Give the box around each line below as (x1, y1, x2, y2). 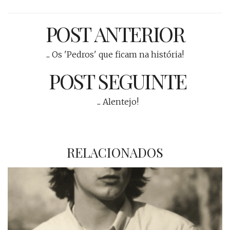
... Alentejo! (97, 96, 139, 107)
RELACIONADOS (67, 143, 163, 161)
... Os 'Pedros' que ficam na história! (46, 49, 184, 60)
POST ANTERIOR (45, 20, 185, 47)
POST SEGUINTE (49, 67, 186, 94)
